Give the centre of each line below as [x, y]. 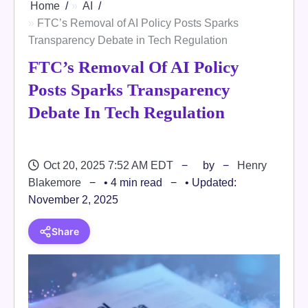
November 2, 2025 [73, 200]
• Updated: [211, 183]
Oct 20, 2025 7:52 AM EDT [108, 165]
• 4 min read [133, 183]
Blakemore [55, 183]
